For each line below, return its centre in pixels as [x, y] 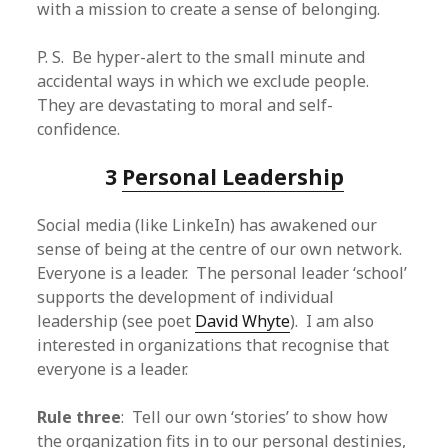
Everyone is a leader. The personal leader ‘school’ [222, 273]
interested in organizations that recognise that [213, 345]
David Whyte [243, 321]
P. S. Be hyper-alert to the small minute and [201, 57]
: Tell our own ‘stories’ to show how [255, 417]
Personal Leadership [232, 177]
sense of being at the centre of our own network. [222, 249]
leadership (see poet [116, 321]
